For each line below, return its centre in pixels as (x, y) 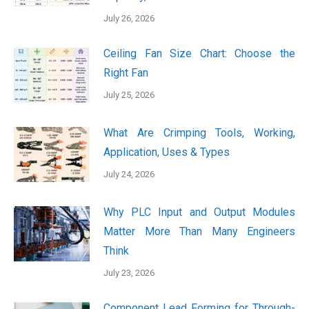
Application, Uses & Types (167, 152)
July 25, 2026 (129, 94)
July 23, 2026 (129, 272)
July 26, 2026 (129, 18)
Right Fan (126, 72)
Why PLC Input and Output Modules (199, 212)
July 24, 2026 (129, 174)
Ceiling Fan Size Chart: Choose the (199, 53)
